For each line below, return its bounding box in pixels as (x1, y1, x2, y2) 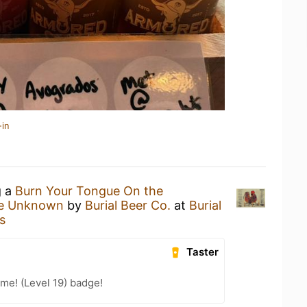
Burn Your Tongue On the (15, 184, 163, 198)
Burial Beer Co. (85, 198, 171, 212)
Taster (186, 245, 219, 258)
